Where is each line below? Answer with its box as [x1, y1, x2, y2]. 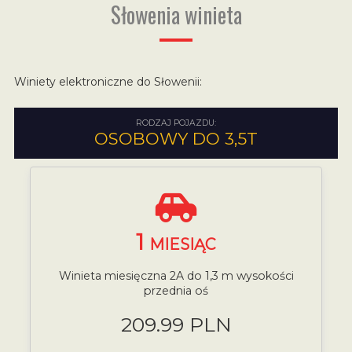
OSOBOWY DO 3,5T [94, 128, 258, 148]
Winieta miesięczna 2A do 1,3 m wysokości [58, 269, 294, 284]
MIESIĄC [149, 234, 216, 254]
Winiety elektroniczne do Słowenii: [13, 74, 202, 89]
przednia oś [144, 284, 208, 299]
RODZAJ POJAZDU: [136, 117, 216, 128]
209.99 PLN [120, 312, 232, 336]
